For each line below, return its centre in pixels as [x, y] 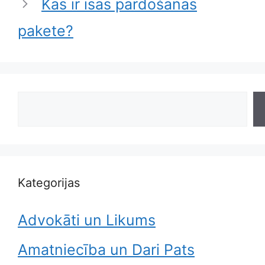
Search [42, 102]
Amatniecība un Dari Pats [106, 249]
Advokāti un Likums [87, 220]
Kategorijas [49, 183]
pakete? [46, 31]
